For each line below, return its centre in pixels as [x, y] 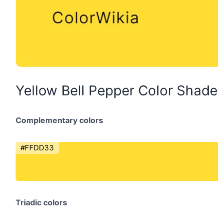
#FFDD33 [37, 147]
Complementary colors [59, 120]
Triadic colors [41, 202]
